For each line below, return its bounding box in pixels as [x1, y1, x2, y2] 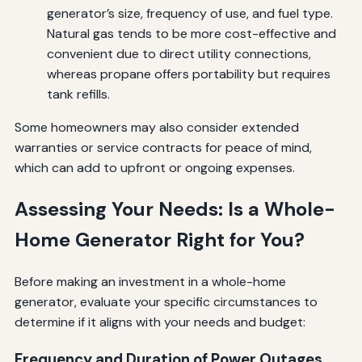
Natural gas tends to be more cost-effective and [46, 25, 336, 43]
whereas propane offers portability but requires [46, 65, 330, 83]
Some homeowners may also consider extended [14, 119, 299, 137]
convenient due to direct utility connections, [46, 45, 311, 63]
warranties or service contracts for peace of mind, [14, 139, 312, 157]
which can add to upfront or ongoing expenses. [14, 159, 295, 177]
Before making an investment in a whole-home [14, 272, 286, 290]
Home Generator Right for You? [14, 227, 305, 252]
